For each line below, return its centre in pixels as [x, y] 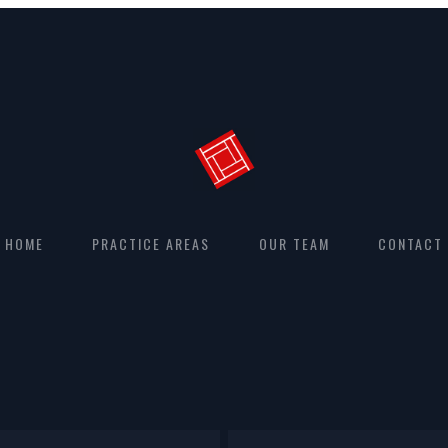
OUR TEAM [294, 244]
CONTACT [411, 244]
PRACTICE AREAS [151, 244]
